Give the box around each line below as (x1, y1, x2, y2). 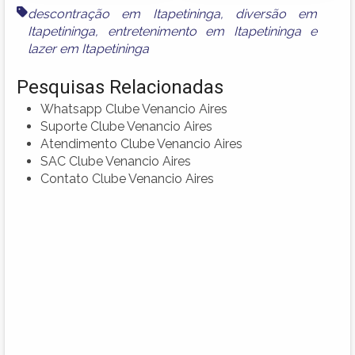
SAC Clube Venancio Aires (40, 153, 191, 169)
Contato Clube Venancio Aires (40, 170, 214, 186)
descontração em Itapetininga (28, 6, 220, 21)
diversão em (235, 6, 318, 21)
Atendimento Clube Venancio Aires (40, 136, 242, 151)
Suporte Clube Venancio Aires (40, 118, 212, 134)
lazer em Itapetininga (28, 40, 149, 56)
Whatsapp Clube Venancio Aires (40, 101, 227, 116)
